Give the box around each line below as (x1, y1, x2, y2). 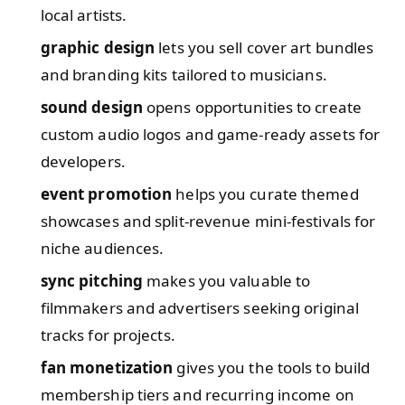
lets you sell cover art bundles (155, 36, 374, 58)
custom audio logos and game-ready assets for (40, 123, 381, 145)
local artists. (40, 4, 127, 25)
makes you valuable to (143, 269, 311, 291)
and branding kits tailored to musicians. (40, 63, 327, 85)
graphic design (40, 36, 155, 58)
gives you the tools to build (173, 356, 371, 378)
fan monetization (40, 356, 174, 378)
